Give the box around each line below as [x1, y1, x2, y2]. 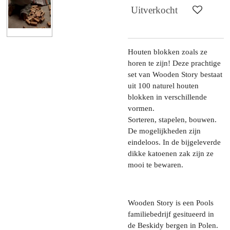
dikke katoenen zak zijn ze [128, 149, 214, 158]
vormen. [128, 104, 155, 112]
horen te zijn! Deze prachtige [128, 59, 221, 67]
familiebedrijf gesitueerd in [128, 209, 214, 218]
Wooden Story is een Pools [128, 198, 214, 207]
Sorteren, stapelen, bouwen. [128, 115, 217, 124]
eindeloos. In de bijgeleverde [128, 138, 221, 146]
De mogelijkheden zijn [128, 126, 201, 135]
